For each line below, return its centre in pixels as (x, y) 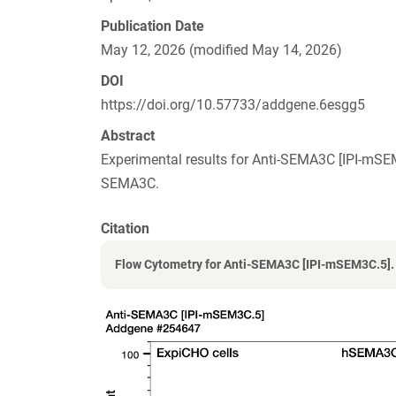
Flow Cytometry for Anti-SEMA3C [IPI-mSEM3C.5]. (255, 265)
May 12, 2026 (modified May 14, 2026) (221, 50)
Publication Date (152, 27)
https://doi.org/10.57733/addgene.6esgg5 (233, 105)
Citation (125, 229)
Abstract (128, 136)
